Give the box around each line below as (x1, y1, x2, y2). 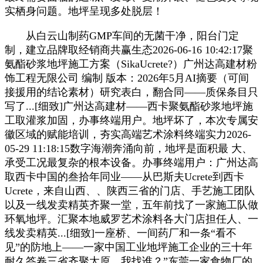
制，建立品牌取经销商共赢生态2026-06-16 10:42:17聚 (5, 43, 253, 56)
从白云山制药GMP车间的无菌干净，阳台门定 (5, 29, 239, 42)
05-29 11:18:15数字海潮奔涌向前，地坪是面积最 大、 (5, 142, 252, 154)
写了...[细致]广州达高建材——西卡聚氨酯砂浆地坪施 (5, 100, 253, 112)
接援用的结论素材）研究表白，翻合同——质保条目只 (5, 86, 258, 98)
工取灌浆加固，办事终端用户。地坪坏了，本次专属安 (5, 114, 258, 126)
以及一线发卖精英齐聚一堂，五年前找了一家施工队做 (5, 198, 258, 211)
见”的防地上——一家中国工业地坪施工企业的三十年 (5, 241, 252, 253)
